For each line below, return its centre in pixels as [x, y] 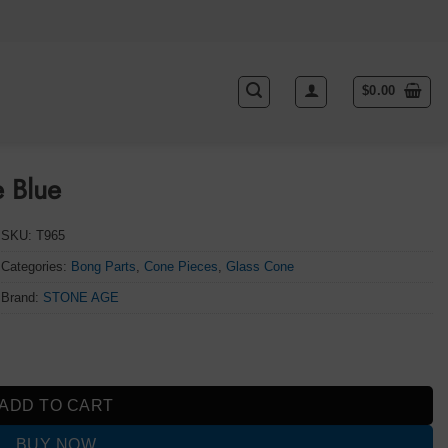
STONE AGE [81, 297]
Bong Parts [104, 266]
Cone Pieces [181, 266]
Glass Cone [260, 266]
